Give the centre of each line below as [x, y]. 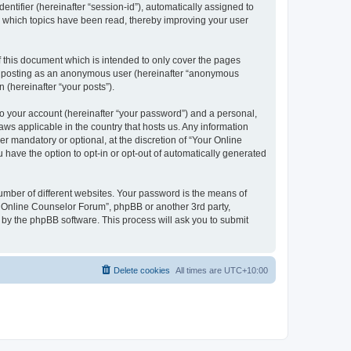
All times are [200, 270]
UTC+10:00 [246, 270]
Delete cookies [142, 270]
